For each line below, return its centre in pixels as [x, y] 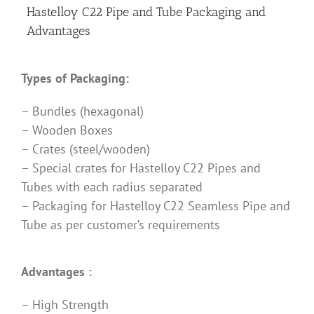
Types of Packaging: [75, 78]
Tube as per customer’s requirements [121, 225]
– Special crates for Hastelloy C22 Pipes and [141, 168]
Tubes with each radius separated [112, 187]
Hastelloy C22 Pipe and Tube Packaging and [146, 12]
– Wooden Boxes [67, 130]
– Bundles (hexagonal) [82, 111]
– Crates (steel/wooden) [86, 149]
